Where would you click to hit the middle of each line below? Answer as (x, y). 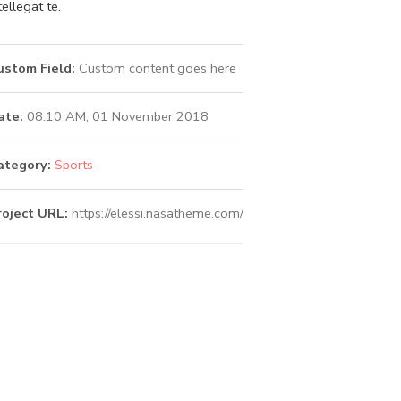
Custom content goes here (156, 68)
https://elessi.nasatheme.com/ (158, 213)
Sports (74, 164)
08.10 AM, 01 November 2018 (116, 116)
